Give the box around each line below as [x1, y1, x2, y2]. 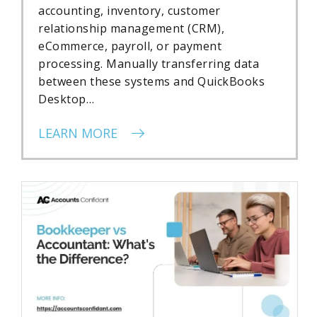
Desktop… [38, 91, 94, 108]
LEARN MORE [38, 125, 121, 142]
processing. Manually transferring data [38, 56, 259, 72]
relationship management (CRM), [38, 21, 224, 37]
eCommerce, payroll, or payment [38, 38, 221, 54]
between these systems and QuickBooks [38, 74, 265, 90]
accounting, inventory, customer [38, 3, 221, 19]
